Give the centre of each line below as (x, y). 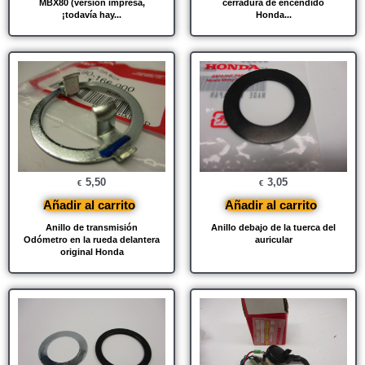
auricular (273, 239)
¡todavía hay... (92, 14)
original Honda (92, 251)
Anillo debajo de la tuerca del (273, 227)
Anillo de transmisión (92, 227)
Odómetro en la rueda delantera (92, 239)
